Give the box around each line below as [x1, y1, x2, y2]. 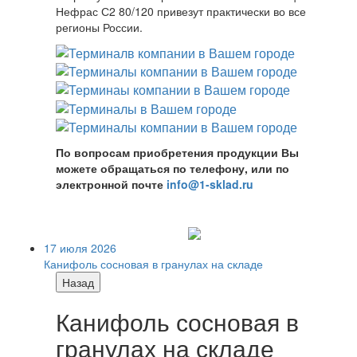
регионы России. [56, 19, 143, 36]
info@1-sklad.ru [167, 176, 253, 193]
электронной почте [56, 176, 167, 193]
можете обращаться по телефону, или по [56, 160, 289, 177]
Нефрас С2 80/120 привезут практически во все [56, 3, 306, 20]
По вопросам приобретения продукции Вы [56, 144, 299, 161]
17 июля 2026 [44, 240, 116, 257]
